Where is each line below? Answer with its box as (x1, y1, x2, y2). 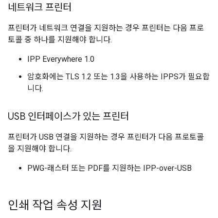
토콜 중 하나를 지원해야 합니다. (8, 35, 112, 44)
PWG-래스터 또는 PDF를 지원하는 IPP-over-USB (27, 163, 192, 173)
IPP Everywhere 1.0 (27, 54, 94, 64)
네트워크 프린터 (8, 1, 72, 14)
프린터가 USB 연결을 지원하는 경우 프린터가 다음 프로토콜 (8, 132, 204, 142)
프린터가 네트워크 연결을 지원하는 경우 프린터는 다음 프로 (8, 23, 204, 33)
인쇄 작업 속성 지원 (8, 198, 102, 213)
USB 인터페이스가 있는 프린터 (8, 110, 129, 123)
